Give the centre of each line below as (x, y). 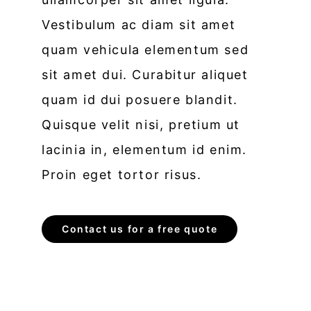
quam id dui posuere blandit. (140, 99)
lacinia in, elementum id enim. (145, 149)
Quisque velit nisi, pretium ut (141, 124)
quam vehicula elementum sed (145, 49)
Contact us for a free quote (140, 228)
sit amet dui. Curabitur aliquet (145, 74)
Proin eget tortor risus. (122, 174)
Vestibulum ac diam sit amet (139, 24)
